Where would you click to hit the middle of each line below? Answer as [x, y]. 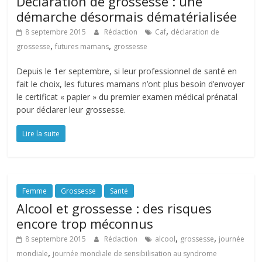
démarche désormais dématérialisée [127, 16]
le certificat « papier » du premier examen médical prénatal [127, 97]
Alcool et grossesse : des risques [114, 208]
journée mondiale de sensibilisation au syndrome [135, 254]
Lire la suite [41, 134]
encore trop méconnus [85, 223]
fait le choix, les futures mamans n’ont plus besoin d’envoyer [131, 84]
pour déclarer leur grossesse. [71, 110]
